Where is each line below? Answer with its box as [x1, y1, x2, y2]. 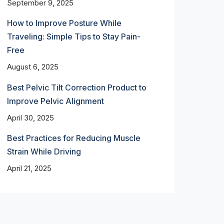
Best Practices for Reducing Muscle [6, 133, 140, 143]
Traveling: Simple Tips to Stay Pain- [6, 31, 140, 42]
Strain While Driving [6, 146, 81, 157]
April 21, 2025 [6, 163, 51, 173]
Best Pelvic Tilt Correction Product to [6, 82, 146, 92]
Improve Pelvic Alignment [6, 95, 104, 106]
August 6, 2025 [6, 62, 58, 72]
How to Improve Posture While [6, 18, 121, 28]
